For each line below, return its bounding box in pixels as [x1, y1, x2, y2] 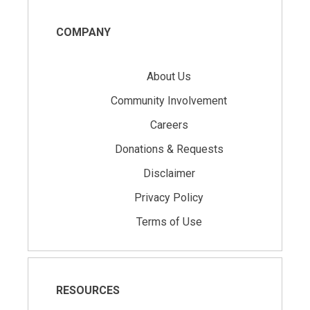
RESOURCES [56, 284, 120, 298]
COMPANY [56, 25, 111, 39]
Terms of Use [136, 215, 202, 229]
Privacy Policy [134, 191, 203, 205]
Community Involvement [111, 94, 227, 108]
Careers [149, 118, 188, 132]
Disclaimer [143, 167, 195, 181]
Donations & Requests [114, 143, 224, 156]
